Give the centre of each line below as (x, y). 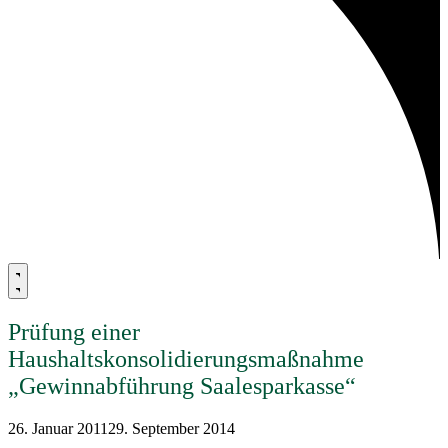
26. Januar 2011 (58, 428)
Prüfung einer (74, 331)
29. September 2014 (171, 428)
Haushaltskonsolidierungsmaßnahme (186, 358)
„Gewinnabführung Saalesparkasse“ (182, 385)
